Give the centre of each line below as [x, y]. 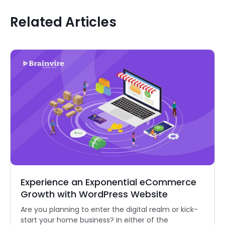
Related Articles [63, 22]
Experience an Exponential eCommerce [108, 182]
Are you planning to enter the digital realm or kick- [109, 210]
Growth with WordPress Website [94, 194]
